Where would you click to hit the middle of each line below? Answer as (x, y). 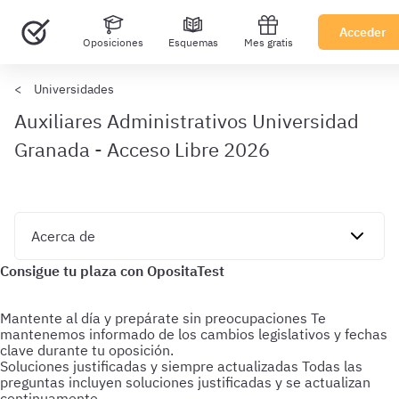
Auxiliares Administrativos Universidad (187, 121)
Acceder (363, 32)
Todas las (332, 366)
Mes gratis (268, 42)
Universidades (74, 89)
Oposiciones (113, 42)
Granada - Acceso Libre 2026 (142, 149)
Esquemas (193, 42)
